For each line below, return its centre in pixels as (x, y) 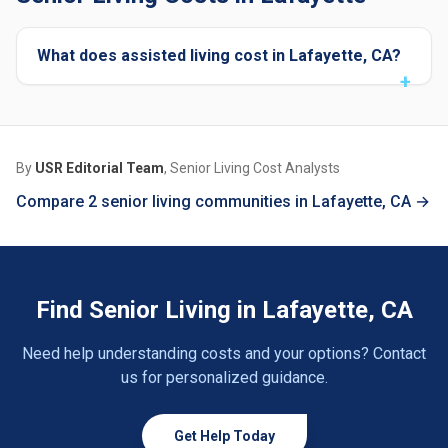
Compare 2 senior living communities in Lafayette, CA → (223, 201)
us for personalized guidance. (224, 377)
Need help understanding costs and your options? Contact (224, 353)
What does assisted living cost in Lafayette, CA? (219, 55)
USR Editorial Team (99, 168)
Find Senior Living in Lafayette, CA (224, 310)
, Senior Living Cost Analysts (252, 168)
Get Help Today (224, 436)
